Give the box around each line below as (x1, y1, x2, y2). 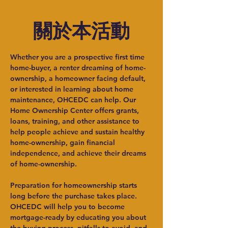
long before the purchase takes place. (10, 191, 139, 201)
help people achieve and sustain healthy (10, 127, 147, 136)
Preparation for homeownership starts (10, 181, 139, 190)
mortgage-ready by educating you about (10, 213, 148, 222)
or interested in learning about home (10, 84, 135, 94)
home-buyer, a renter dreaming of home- (10, 63, 146, 72)
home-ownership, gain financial (10, 138, 117, 147)
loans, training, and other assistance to (10, 117, 141, 126)
